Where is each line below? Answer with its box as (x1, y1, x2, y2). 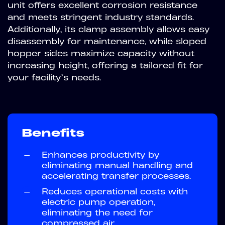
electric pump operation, (42, 197, 155, 207)
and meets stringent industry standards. (8, 12, 194, 22)
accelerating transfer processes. (42, 171, 191, 181)
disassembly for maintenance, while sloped (8, 36, 206, 46)
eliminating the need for (42, 207, 153, 217)
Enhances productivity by (42, 150, 159, 160)
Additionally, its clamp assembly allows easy (8, 24, 209, 34)
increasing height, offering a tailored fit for (8, 60, 203, 70)
